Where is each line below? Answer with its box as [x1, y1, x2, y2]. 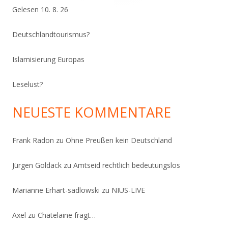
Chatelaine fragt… [38, 210, 96, 220]
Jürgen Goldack [12, 160, 62, 170]
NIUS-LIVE [111, 185, 145, 195]
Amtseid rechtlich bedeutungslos [73, 160, 180, 170]
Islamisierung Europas [12, 54, 84, 64]
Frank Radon [12, 135, 54, 145]
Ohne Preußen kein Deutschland [66, 135, 172, 145]
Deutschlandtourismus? [12, 30, 90, 39]
